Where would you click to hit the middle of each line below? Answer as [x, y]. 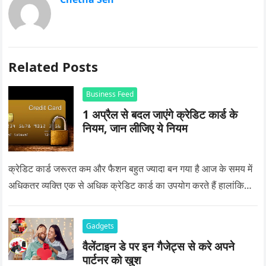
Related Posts [53, 66]
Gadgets [100, 226]
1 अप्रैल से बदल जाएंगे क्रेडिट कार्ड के [160, 114]
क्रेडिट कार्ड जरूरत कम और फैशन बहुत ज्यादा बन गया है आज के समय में [131, 168]
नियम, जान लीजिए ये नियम [135, 128]
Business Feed [110, 94]
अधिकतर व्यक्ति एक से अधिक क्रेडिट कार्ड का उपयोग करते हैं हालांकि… [130, 185]
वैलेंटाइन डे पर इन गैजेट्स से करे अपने [159, 246]
